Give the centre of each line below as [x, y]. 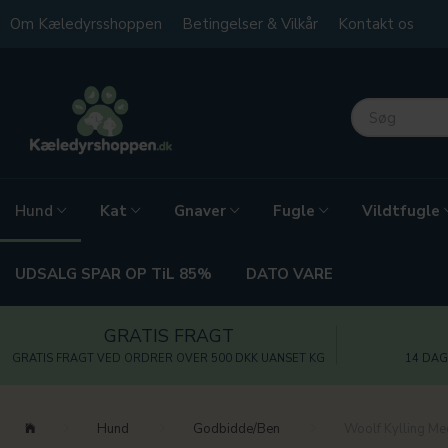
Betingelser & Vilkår [250, 24]
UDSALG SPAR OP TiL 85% [113, 274]
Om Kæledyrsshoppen [86, 24]
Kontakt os [376, 24]
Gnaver [200, 211]
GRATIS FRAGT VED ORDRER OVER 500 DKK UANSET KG [168, 358]
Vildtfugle [401, 211]
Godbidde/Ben [236, 428]
